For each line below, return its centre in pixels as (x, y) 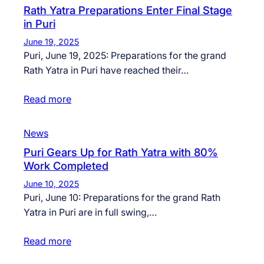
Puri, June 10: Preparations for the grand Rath (122, 198)
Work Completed (66, 166)
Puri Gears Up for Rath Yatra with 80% (121, 152)
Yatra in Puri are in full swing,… (90, 212)
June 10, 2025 (51, 184)
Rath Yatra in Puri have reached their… (106, 70)
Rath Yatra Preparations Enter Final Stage (128, 10)
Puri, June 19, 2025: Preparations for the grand (125, 56)
